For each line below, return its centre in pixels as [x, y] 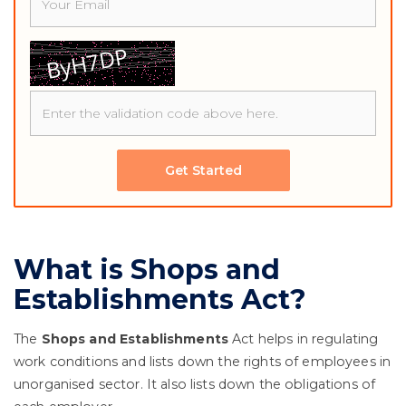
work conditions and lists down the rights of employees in [203, 362]
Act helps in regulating [304, 339]
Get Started [203, 170]
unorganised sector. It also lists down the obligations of [195, 384]
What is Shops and [147, 270]
